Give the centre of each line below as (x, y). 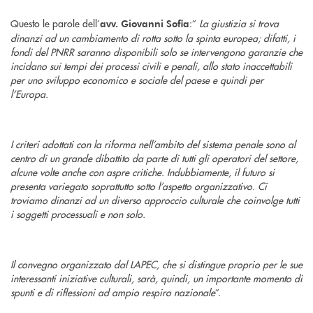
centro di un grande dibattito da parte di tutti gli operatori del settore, (154, 158)
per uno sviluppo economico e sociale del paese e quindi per (137, 80)
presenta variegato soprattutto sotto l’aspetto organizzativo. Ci (139, 186)
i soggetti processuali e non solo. (78, 214)
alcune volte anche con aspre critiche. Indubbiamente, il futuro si (143, 172)
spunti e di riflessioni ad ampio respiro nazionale (113, 292)
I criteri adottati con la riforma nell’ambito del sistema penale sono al (153, 144)
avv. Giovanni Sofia (145, 24)
